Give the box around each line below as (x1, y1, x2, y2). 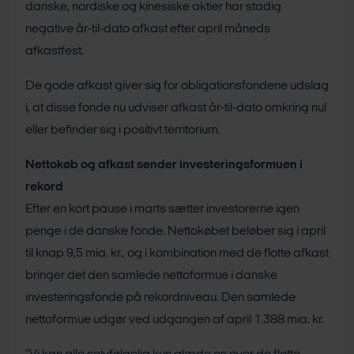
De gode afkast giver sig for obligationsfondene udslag (25, 80, 329, 92)
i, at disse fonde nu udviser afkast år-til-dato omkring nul (25, 102, 326, 115)
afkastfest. (25, 45, 84, 58)
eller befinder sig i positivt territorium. (25, 124, 220, 137)
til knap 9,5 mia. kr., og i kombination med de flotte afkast (25, 247, 329, 260)
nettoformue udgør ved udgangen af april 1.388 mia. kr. (25, 314, 324, 326)
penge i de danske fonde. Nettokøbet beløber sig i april (25, 225, 326, 238)
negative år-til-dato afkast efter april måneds (25, 23, 270, 36)
